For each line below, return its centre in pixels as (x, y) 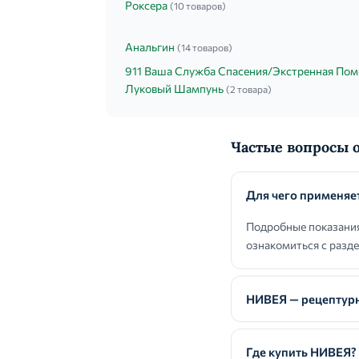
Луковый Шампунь (174, 89)
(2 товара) (249, 89)
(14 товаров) (205, 47)
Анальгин (150, 47)
